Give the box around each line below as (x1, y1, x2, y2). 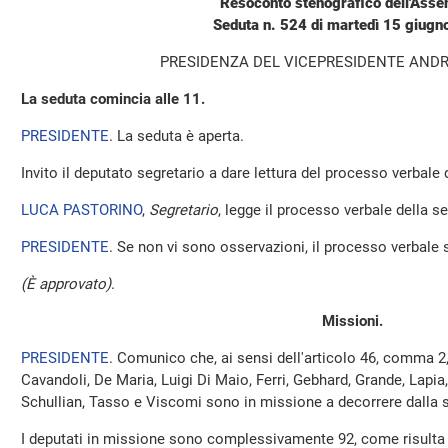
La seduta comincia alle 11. (21, 90, 205, 108)
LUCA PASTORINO (21, 201, 142, 219)
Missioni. (321, 312, 383, 330)
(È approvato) (21, 275, 111, 293)
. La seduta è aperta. (109, 127, 244, 145)
